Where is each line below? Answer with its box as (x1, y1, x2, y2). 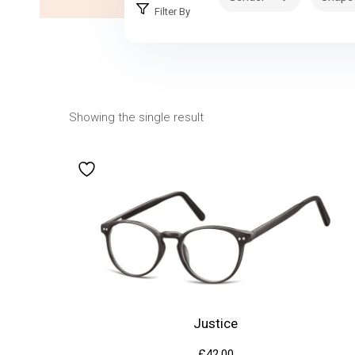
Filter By (154, 6, 190, 18)
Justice (193, 315, 238, 331)
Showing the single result (69, 110, 204, 125)
